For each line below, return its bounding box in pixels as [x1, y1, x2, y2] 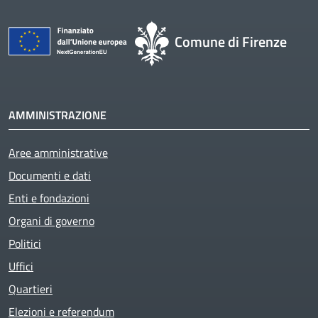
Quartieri [9, 280, 53, 298]
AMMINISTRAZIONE [9, 106, 106, 124]
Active [50, 257, 80, 275]
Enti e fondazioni [9, 190, 89, 207]
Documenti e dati [9, 167, 91, 185]
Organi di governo [9, 212, 94, 230]
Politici [9, 235, 41, 253]
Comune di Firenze [175, 30, 287, 53]
